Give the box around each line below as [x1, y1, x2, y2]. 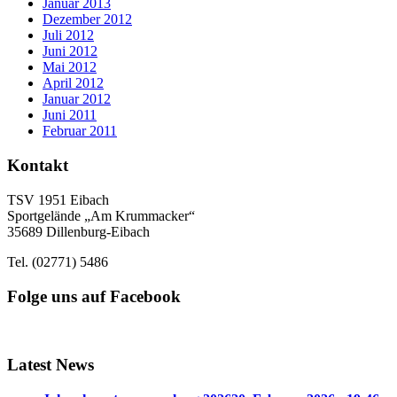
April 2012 [43, 75, 104, 91]
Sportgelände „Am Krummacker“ [7, 207, 195, 223]
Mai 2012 [43, 59, 97, 75]
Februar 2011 [43, 123, 117, 139]
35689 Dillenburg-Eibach [7, 223, 150, 239]
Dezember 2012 [43, 12, 132, 27]
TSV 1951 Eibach [7, 191, 109, 207]
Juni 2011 [43, 107, 97, 123]
